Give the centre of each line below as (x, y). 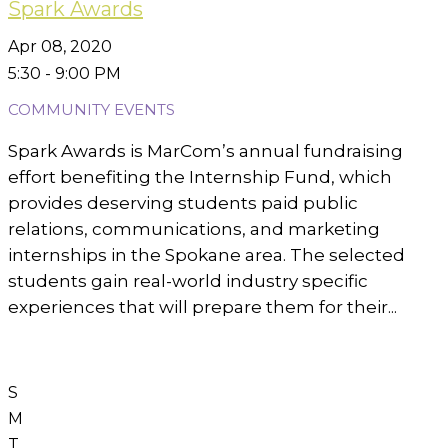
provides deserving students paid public (183, 203)
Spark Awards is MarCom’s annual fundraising (205, 151)
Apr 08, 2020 (60, 46)
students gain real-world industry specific (188, 281)
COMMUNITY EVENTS (91, 109)
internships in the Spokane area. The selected (206, 255)
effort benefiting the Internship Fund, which (200, 177)
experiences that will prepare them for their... (202, 307)
